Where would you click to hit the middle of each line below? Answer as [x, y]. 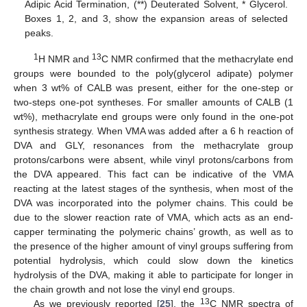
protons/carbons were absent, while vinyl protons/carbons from [153, 160]
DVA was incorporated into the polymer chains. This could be [153, 203]
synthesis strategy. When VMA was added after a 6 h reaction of [153, 131]
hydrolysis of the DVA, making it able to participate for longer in [153, 275]
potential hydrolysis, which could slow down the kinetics [153, 261]
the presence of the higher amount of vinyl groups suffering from [153, 246]
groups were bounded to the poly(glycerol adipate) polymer [153, 74]
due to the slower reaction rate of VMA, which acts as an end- [153, 218]
